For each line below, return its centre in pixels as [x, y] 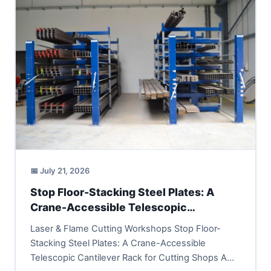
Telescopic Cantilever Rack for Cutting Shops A [128, 258]
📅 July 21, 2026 [60, 171]
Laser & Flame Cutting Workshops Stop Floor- [125, 229]
